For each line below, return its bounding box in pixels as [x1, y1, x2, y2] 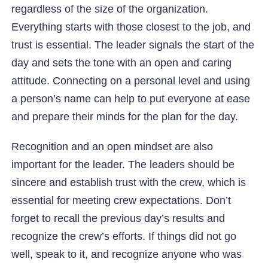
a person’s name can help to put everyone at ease [11, 92, 251, 105]
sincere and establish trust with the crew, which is [11, 176, 246, 188]
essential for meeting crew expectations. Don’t [11, 194, 232, 206]
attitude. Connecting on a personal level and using [11, 74, 251, 87]
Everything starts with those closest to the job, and [11, 20, 251, 33]
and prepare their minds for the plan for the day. [11, 110, 239, 123]
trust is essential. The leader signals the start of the [11, 38, 255, 51]
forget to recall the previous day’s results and [11, 212, 226, 224]
